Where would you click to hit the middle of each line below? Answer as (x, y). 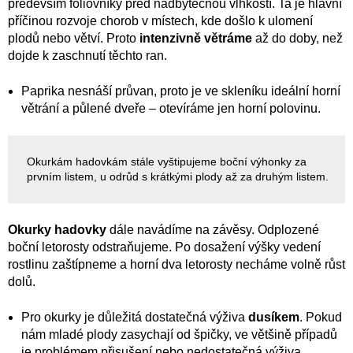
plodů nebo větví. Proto (74, 38)
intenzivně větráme (196, 38)
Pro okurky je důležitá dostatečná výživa (135, 317)
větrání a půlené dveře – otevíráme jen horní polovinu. (171, 108)
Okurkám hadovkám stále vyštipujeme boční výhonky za (167, 162)
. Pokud (321, 317)
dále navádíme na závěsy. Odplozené (213, 229)
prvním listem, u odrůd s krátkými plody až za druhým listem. (178, 176)
